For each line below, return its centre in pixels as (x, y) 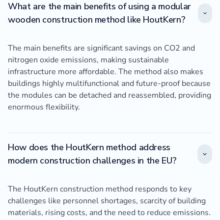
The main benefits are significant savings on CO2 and (101, 48)
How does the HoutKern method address (89, 148)
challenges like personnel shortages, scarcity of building (107, 201)
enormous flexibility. (44, 107)
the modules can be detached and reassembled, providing (110, 96)
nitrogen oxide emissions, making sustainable (88, 60)
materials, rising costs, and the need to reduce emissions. (109, 213)
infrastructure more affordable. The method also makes (106, 72)
